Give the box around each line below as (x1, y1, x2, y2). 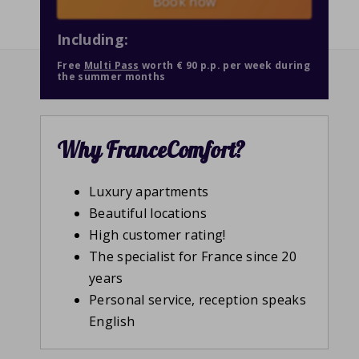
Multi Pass (83, 58, 139, 73)
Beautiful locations (89, 204, 208, 223)
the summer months (57, 70, 166, 84)
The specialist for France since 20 (89, 248, 296, 266)
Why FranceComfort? (57, 136, 246, 164)
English (89, 313, 135, 331)
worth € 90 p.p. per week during (139, 58, 311, 73)
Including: (57, 30, 129, 50)
